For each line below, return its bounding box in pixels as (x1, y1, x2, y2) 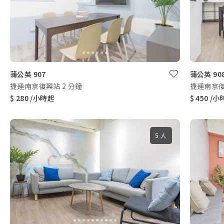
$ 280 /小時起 (10, 92, 54, 103)
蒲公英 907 (10, 68, 46, 79)
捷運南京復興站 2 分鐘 (10, 80, 82, 91)
